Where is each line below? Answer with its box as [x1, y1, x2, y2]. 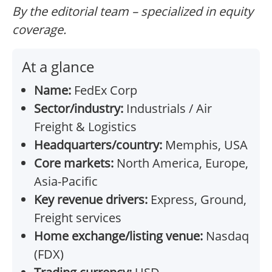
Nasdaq [203, 228, 249, 245]
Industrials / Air [123, 100, 212, 117]
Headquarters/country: [34, 137, 162, 154]
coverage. [12, 21, 66, 38]
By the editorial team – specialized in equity [12, 3, 253, 20]
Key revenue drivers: [34, 191, 148, 208]
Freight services [34, 209, 121, 226]
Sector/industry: [34, 100, 123, 117]
